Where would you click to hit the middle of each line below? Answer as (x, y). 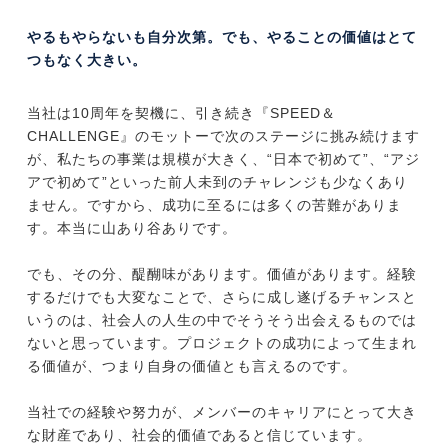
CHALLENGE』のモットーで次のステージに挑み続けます (223, 136)
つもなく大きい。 (86, 60)
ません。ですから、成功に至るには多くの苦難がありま (214, 205)
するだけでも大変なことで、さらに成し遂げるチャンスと (221, 297)
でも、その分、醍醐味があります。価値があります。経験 (221, 274)
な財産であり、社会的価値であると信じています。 (199, 435)
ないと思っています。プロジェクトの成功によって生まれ (221, 343)
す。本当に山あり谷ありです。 (131, 228)
